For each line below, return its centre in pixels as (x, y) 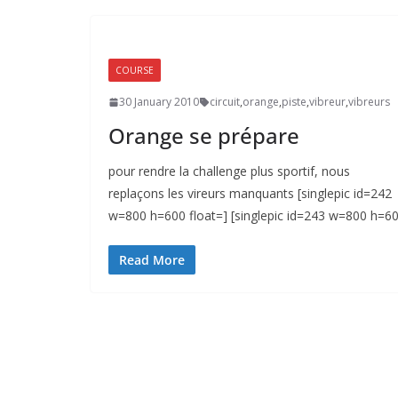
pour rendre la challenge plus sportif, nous (229, 171)
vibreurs (369, 102)
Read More (152, 260)
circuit (225, 102)
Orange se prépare (204, 136)
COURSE (135, 71)
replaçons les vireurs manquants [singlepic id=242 (250, 194)
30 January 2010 (159, 102)
